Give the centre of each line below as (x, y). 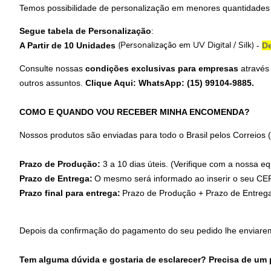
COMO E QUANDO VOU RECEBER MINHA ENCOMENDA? (135, 112)
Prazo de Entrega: (56, 178)
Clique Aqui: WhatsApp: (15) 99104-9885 (168, 83)
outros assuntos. (52, 83)
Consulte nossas (51, 68)
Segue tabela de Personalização (85, 31)
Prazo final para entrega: (70, 193)
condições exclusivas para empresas (161, 68)
